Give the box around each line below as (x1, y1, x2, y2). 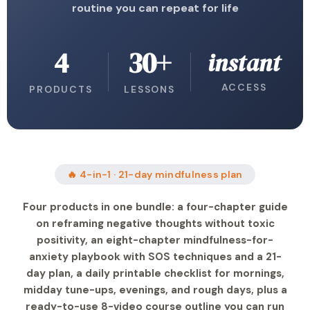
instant (208, 47, 280, 79)
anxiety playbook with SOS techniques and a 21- (28, 250, 282, 264)
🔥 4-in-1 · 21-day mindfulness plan (67, 168, 243, 181)
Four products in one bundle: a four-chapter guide (22, 200, 288, 214)
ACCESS (221, 81, 267, 93)
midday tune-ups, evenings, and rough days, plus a (23, 283, 287, 297)
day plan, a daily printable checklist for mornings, (26, 266, 284, 280)
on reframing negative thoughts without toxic (35, 217, 275, 230)
